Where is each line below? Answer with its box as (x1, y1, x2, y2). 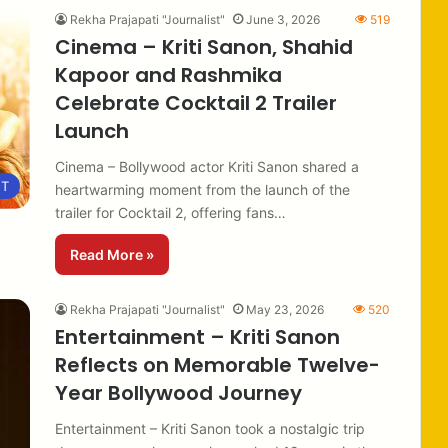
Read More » (70, 245, 154, 263)
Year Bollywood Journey (55, 378, 302, 407)
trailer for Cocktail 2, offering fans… (55, 203, 286, 221)
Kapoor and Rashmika (55, 60, 282, 89)
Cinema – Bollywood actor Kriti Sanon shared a (55, 157, 359, 175)
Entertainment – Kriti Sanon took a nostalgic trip (55, 419, 365, 437)
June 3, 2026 (246, 11, 320, 27)
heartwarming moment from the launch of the (55, 180, 350, 198)
